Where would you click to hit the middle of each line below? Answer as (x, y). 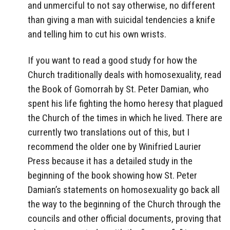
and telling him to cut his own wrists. (97, 34)
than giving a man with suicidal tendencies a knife (121, 20)
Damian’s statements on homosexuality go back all (124, 189)
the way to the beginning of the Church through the (124, 204)
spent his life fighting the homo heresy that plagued (125, 103)
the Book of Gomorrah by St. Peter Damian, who (118, 89)
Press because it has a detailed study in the (110, 161)
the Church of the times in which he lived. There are (125, 118)
